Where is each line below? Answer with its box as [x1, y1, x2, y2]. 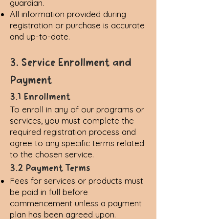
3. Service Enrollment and [10, 54, 132, 70]
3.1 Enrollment [10, 89, 70, 103]
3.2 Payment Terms [10, 161, 90, 175]
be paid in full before [10, 187, 88, 197]
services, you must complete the [10, 115, 134, 126]
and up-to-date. [10, 31, 70, 42]
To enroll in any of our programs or [10, 104, 144, 114]
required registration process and [10, 127, 136, 137]
